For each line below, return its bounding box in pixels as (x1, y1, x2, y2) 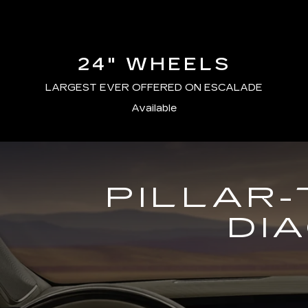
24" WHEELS (77, 53, 231, 75)
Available (131, 102, 177, 114)
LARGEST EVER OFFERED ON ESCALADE (45, 81, 263, 93)
